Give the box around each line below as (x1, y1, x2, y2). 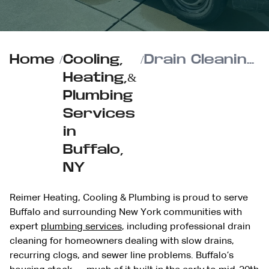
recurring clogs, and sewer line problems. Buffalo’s (10, 250, 234, 261)
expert (10, 222, 41, 232)
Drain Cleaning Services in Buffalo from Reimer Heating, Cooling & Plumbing (247, 52, 255, 67)
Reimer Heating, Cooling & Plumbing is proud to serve (10, 193, 248, 203)
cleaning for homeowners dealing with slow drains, (10, 236, 234, 246)
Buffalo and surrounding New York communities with (10, 207, 242, 217)
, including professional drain (122, 222, 250, 232)
